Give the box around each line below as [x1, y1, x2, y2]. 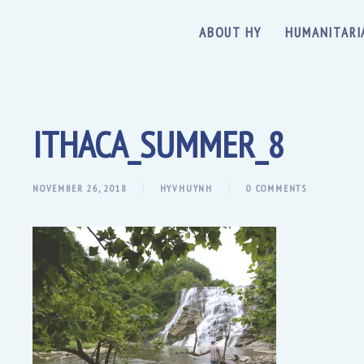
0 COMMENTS [246, 182, 308, 195]
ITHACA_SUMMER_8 [32, 120, 284, 167]
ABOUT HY [198, 24, 262, 41]
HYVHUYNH [159, 182, 214, 195]
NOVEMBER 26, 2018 [32, 182, 127, 195]
